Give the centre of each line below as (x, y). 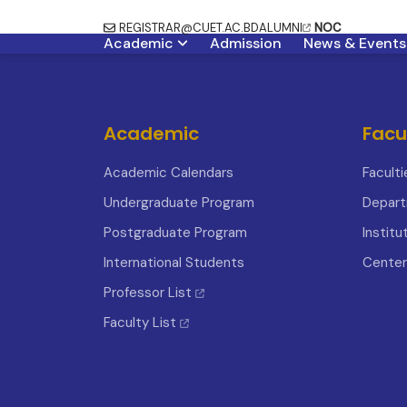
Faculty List (140, 323)
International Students (174, 263)
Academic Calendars (169, 173)
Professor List (148, 293)
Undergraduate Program (179, 203)
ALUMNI (281, 28)
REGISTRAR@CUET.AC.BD (189, 28)
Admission (246, 43)
